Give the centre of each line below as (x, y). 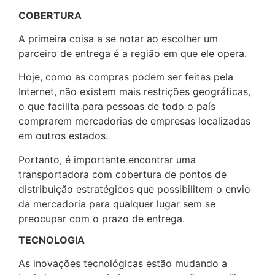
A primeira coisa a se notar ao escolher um (118, 38)
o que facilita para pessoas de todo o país (117, 107)
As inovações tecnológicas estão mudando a (123, 264)
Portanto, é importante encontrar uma (107, 159)
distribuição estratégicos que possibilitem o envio (134, 189)
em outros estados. (63, 136)
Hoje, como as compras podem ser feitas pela (126, 77)
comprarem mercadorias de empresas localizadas (134, 121)
